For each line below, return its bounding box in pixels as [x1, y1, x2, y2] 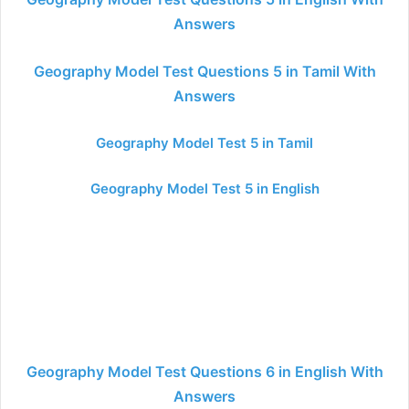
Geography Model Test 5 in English [89, 180, 320, 197]
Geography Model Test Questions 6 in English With [26, 362, 383, 381]
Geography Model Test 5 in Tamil [96, 134, 313, 152]
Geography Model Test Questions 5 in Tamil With [33, 62, 376, 80]
